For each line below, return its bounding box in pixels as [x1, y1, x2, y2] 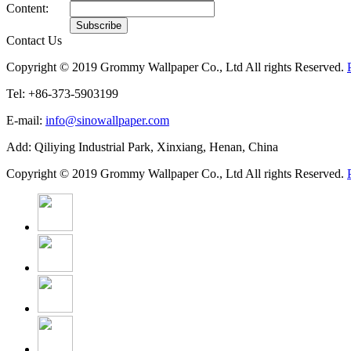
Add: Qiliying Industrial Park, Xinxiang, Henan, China [6, 140, 278, 154]
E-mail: [6, 114, 45, 128]
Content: [6, 2, 49, 16]
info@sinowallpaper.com [45, 114, 169, 128]
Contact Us [6, 34, 62, 48]
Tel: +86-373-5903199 [6, 87, 118, 101]
